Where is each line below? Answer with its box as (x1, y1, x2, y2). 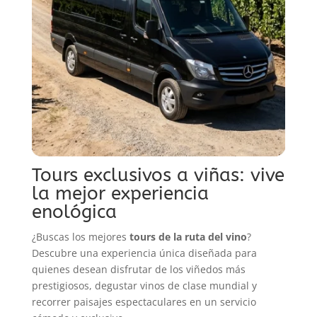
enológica (31, 200, 117, 223)
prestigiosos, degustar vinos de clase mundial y (31, 278, 257, 292)
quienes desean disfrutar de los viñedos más (31, 262, 246, 276)
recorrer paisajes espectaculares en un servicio (31, 294, 256, 309)
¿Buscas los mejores (31, 229, 129, 243)
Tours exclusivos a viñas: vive (31, 163, 284, 186)
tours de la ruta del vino (129, 229, 247, 243)
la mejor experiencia (31, 182, 209, 204)
